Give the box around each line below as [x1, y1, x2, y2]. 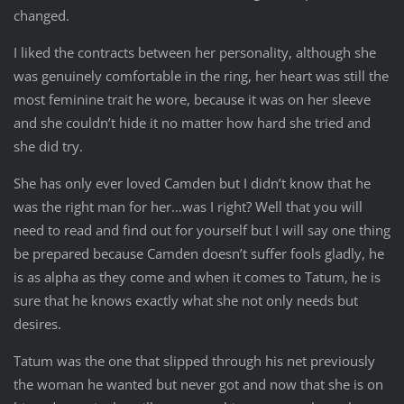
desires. [13, 314, 61, 333]
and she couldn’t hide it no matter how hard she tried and [13, 113, 371, 132]
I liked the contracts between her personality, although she [13, 42, 376, 61]
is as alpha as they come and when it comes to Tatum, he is [13, 267, 381, 286]
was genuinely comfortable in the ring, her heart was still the [13, 66, 389, 85]
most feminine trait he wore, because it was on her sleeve [13, 89, 371, 108]
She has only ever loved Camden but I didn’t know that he [13, 173, 371, 192]
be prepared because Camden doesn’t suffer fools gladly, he [13, 243, 384, 262]
